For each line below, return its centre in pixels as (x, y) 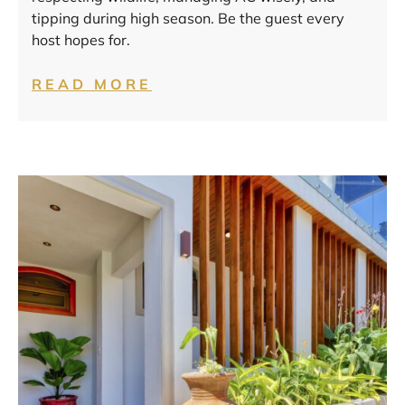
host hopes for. (81, 39)
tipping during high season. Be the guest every (188, 18)
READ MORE (92, 84)
